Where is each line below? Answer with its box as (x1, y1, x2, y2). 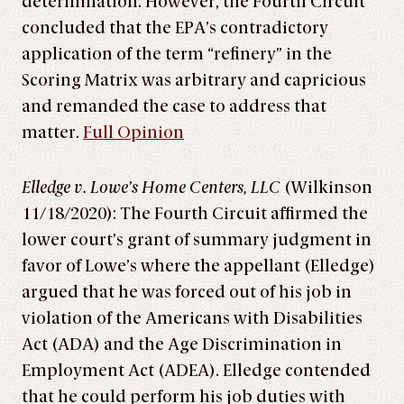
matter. (22, 123, 79, 142)
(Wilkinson (280, 178, 372, 197)
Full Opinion (83, 123, 184, 142)
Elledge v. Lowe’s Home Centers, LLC (22, 178, 280, 197)
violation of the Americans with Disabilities (22, 308, 363, 328)
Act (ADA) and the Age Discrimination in (22, 335, 342, 354)
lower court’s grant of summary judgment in (22, 230, 372, 250)
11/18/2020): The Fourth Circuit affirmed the (22, 204, 368, 224)
